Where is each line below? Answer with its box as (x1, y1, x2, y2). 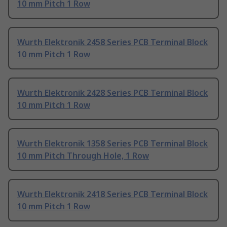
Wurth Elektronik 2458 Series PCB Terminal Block (17, 36, 208, 48)
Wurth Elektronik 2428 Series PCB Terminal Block (17, 87, 208, 99)
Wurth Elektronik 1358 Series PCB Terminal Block (17, 138, 208, 149)
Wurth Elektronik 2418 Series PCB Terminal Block (17, 188, 208, 200)
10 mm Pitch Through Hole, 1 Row (17, 150, 149, 162)
